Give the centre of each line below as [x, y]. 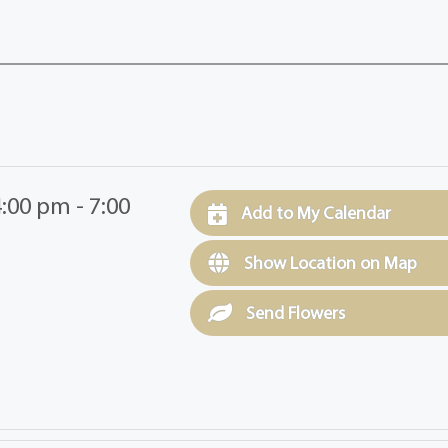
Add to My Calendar [314, 213]
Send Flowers [294, 312]
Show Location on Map [329, 262]
